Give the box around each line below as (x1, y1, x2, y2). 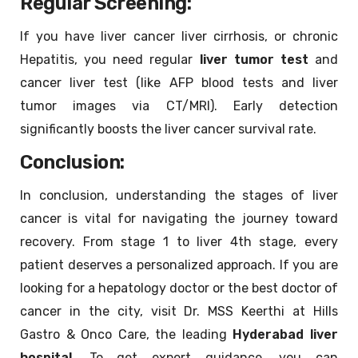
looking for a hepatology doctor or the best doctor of (20, 280, 338, 296)
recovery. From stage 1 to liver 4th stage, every (20, 234, 338, 250)
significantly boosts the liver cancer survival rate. (20, 121, 316, 137)
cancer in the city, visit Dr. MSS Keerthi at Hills (20, 304, 338, 320)
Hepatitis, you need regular (20, 52, 200, 68)
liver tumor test (199, 52, 308, 68)
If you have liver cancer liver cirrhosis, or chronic (20, 29, 338, 45)
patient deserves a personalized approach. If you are (20, 257, 338, 273)
